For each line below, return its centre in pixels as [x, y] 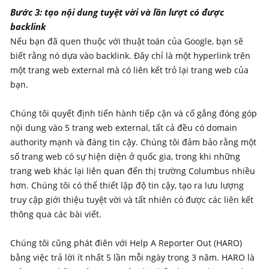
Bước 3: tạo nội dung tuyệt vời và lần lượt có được [117, 12]
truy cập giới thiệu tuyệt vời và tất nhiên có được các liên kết [132, 199]
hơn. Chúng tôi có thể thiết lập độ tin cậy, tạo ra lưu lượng [127, 185]
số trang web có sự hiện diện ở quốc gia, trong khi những [125, 156]
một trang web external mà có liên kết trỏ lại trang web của [129, 70]
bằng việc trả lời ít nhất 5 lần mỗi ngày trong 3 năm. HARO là [132, 257]
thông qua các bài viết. [56, 214]
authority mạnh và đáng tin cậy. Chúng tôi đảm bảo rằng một [133, 142]
